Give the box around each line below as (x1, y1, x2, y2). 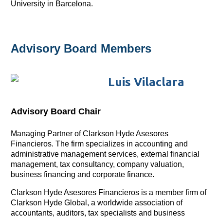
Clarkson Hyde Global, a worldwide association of (11, 198, 183, 207)
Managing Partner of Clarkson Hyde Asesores (11, 129, 169, 138)
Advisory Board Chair (11, 106, 101, 116)
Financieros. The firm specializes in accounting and (11, 139, 188, 148)
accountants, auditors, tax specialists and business (11, 208, 185, 217)
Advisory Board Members (11, 41, 152, 55)
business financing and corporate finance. (11, 170, 155, 179)
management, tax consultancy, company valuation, (11, 160, 184, 168)
